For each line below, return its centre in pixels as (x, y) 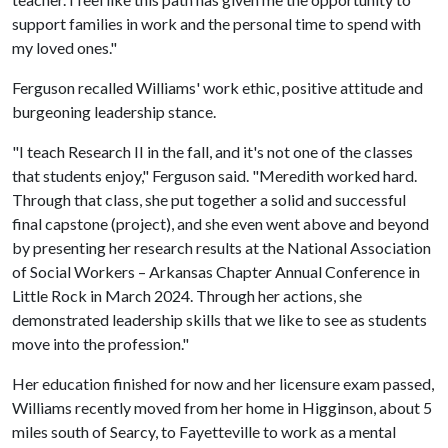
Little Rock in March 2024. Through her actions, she (187, 295)
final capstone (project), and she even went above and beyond (220, 223)
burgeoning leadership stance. (117, 111)
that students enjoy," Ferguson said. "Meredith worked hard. (214, 175)
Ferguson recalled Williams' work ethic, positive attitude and (217, 87)
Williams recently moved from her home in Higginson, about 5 (222, 407)
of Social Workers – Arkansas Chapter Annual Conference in (216, 271)
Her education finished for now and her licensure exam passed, (223, 383)
